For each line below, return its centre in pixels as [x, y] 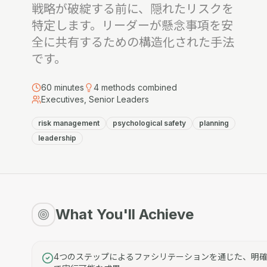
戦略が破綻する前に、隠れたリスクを [132, 9]
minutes [69, 87]
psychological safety [149, 123]
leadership [57, 138]
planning [214, 123]
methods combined [139, 87]
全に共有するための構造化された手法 [133, 42]
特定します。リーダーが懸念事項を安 [132, 26]
